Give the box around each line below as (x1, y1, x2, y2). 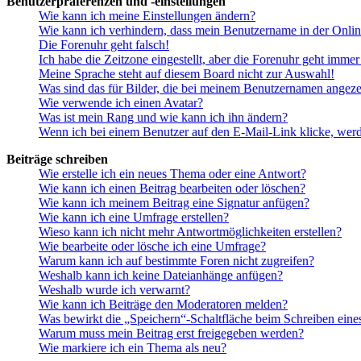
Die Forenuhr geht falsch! (39, 37, 169, 52)
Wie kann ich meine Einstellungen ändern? (39, 8, 255, 23)
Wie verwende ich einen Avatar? (39, 95, 203, 110)
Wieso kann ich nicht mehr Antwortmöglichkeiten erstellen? (39, 224, 342, 239)
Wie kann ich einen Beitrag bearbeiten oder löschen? (39, 180, 305, 195)
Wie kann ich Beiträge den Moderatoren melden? (39, 297, 288, 311)
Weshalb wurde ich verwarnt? (39, 282, 190, 297)
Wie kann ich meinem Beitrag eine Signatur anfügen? (39, 195, 309, 210)
